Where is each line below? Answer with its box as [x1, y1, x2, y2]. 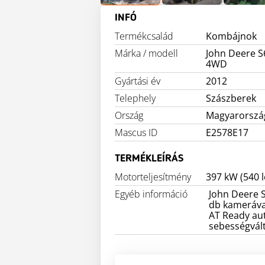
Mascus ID [115, 126, 157, 139]
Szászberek [206, 92, 257, 105]
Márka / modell [115, 47, 178, 60]
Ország [115, 109, 143, 122]
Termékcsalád [115, 30, 173, 43]
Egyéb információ [115, 188, 188, 201]
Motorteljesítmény [115, 170, 191, 183]
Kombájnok [206, 30, 257, 43]
